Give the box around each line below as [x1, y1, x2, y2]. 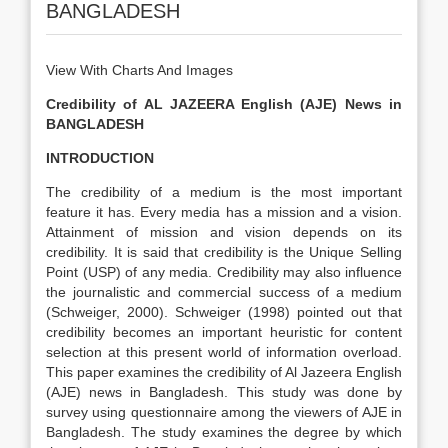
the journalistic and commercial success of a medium [46, 284, 402, 300]
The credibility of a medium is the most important [46, 184, 402, 200]
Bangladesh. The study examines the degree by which [46, 424, 402, 440]
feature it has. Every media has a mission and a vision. [46, 204, 402, 220]
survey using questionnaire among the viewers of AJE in [46, 404, 402, 420]
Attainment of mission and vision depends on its [46, 224, 402, 240]
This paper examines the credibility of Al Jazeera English [46, 364, 402, 380]
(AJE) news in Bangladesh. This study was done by [46, 384, 402, 400]
